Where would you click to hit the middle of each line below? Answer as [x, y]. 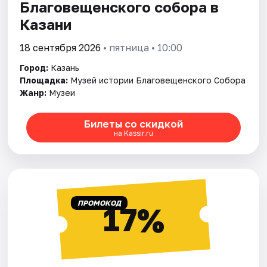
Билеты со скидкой [133, 123]
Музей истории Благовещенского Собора [158, 80]
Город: [34, 68]
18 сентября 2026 [60, 48]
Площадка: [44, 80]
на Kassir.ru [133, 133]
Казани [46, 24]
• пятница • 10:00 [142, 48]
